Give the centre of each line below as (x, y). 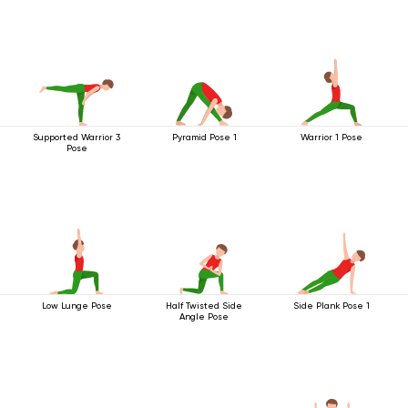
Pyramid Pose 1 (204, 137)
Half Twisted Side (204, 306)
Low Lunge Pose (76, 306)
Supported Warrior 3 (76, 137)
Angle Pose (204, 316)
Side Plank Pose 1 (331, 306)
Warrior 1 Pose (331, 137)
